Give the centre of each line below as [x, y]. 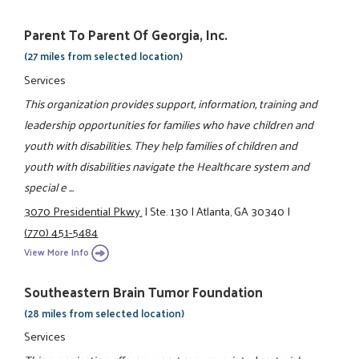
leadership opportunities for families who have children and [169, 124]
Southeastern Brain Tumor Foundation [144, 291]
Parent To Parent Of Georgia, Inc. [126, 35]
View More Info [57, 252]
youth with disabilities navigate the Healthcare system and [167, 165]
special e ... [49, 186]
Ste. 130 [169, 211]
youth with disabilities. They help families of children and [161, 145]
